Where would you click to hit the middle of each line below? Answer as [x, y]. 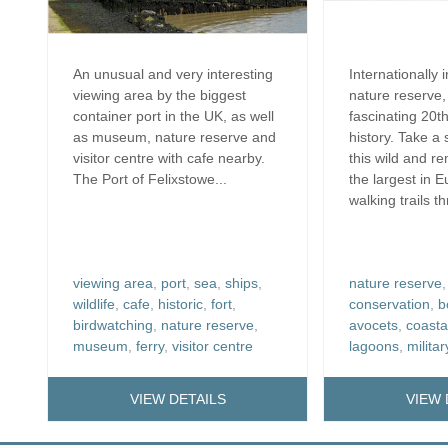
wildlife [94, 303]
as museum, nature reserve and [174, 136]
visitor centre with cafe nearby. [169, 157]
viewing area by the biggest [159, 94]
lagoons [374, 345]
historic [180, 303]
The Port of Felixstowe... [150, 178]
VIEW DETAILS [177, 399]
